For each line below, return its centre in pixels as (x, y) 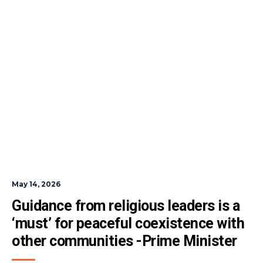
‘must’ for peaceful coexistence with (128, 223)
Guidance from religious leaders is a (126, 205)
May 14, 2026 (36, 184)
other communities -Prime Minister (124, 241)
